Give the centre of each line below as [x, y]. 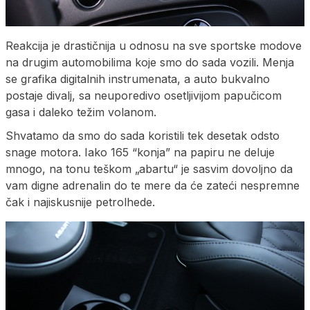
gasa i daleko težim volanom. [81, 112]
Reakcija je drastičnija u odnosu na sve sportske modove [154, 45]
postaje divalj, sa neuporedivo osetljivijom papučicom [144, 95]
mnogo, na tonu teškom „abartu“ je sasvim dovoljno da [149, 168]
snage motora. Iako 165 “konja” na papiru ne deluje [140, 152]
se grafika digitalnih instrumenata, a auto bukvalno [138, 79]
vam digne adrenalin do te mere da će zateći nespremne [153, 185]
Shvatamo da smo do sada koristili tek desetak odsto [143, 135]
